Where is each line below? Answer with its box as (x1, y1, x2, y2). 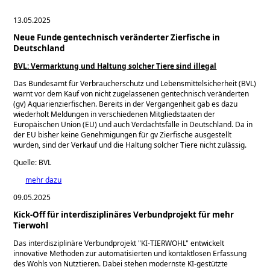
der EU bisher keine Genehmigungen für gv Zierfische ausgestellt (13, 130, 232, 140)
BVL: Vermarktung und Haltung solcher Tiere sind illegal (13, 61, 217, 72)
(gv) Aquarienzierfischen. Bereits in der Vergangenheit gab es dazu (13, 99, 238, 110)
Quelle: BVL (13, 157, 52, 168)
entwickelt (189, 238, 225, 249)
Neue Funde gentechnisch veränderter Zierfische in (13, 32, 221, 43)
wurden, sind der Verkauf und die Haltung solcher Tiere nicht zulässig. (13, 140, 247, 151)
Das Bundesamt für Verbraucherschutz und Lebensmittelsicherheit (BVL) (13, 78, 257, 89)
